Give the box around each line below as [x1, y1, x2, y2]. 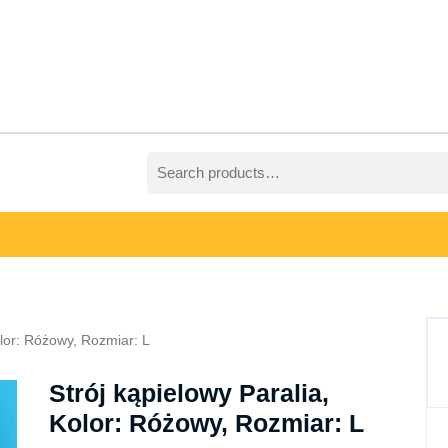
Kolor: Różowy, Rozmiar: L [48, 409, 364, 438]
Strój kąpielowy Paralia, [48, 379, 329, 408]
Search [146, 153, 193, 170]
